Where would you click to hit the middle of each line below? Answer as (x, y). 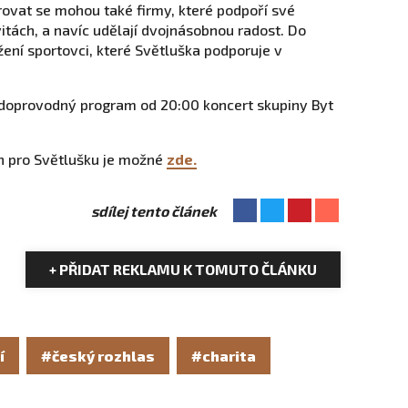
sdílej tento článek (153, 210)
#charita (224, 356)
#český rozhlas (98, 356)
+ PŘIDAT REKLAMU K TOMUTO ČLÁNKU (183, 269)
